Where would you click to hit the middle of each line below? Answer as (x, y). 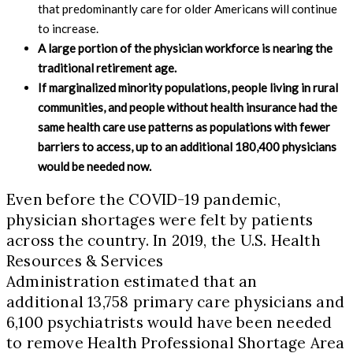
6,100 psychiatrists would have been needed (169, 322)
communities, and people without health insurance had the (188, 107)
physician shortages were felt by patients (160, 219)
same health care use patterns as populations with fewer (184, 126)
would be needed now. (95, 166)
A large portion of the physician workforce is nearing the (185, 48)
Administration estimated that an (132, 281)
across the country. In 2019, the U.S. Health (163, 240)
